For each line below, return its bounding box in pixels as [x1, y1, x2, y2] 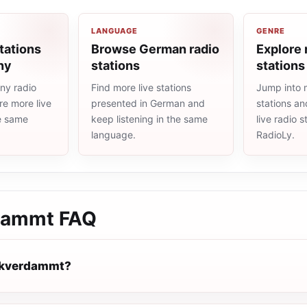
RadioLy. [256, 129, 295, 140]
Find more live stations [91, 82, 191, 93]
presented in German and [91, 97, 205, 109]
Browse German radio [91, 42, 219, 56]
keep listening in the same [91, 113, 208, 125]
